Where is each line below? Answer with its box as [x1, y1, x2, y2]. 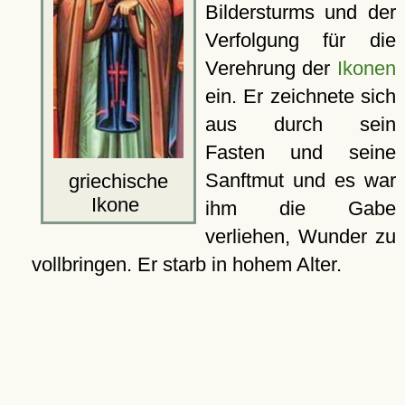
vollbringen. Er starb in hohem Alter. [31, 253, 342, 276]
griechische [68, 169, 168, 193]
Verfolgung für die [204, 29, 396, 52]
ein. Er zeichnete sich [204, 85, 396, 108]
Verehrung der [204, 57, 337, 80]
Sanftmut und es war [204, 169, 396, 192]
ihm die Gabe [204, 197, 396, 220]
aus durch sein [204, 113, 396, 136]
